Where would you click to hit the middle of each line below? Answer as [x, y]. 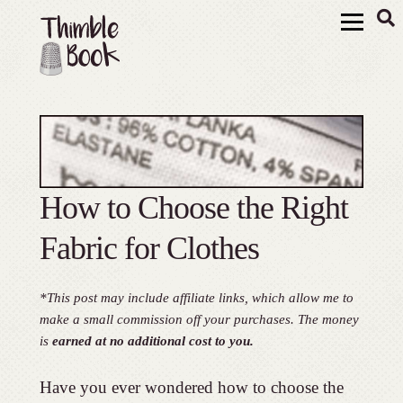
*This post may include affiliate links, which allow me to [196, 297]
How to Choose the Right [193, 207]
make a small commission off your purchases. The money [199, 318]
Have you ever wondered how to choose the [191, 387]
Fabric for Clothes [149, 248]
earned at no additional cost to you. [152, 340]
